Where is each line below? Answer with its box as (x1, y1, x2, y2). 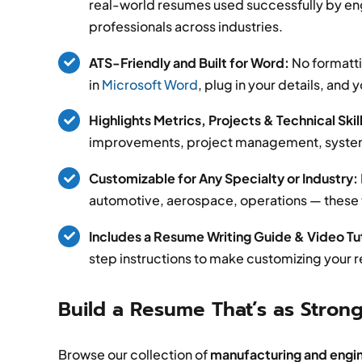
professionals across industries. (89, 18, 284, 36)
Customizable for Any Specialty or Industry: (89, 169, 359, 187)
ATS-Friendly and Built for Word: (89, 53, 290, 71)
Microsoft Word (102, 75, 199, 93)
